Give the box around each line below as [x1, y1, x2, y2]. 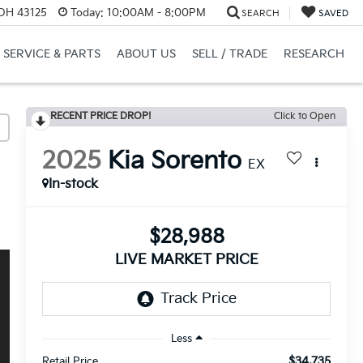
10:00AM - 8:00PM [103, 6, 206, 19]
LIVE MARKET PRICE [114, 251, 258, 269]
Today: [70, 6, 104, 19]
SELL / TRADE [191, 47, 267, 62]
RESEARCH [283, 47, 344, 62]
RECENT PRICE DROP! [50, 110, 152, 122]
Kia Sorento [108, 147, 242, 177]
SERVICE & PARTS [2, 47, 100, 62]
